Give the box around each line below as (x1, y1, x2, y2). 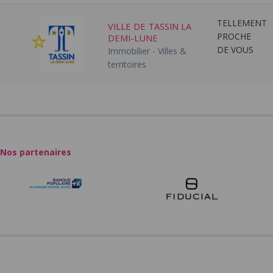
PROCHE (216, 30, 251, 42)
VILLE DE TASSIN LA (107, 20, 191, 33)
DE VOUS (216, 43, 253, 55)
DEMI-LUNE (107, 32, 158, 44)
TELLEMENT (216, 16, 267, 29)
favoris (30, 76, 57, 88)
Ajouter (51, 36, 80, 48)
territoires (107, 58, 146, 70)
